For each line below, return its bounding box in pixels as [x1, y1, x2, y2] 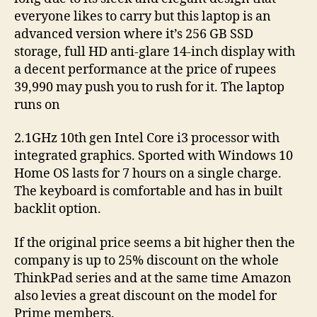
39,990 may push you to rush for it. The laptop [14, 79, 284, 96]
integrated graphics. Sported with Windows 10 [14, 148, 293, 165]
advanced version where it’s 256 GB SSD [14, 25, 253, 42]
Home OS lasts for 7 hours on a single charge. [14, 166, 282, 183]
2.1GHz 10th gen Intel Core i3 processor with [14, 130, 279, 147]
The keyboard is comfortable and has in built [14, 183, 282, 200]
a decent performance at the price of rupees [14, 61, 276, 78]
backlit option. [14, 201, 101, 218]
